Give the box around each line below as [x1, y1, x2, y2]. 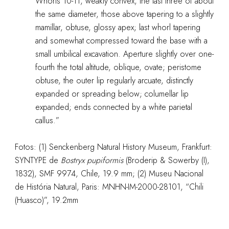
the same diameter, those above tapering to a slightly [35, 8, 214, 20]
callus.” [35, 114, 59, 126]
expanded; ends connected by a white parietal [35, 101, 192, 113]
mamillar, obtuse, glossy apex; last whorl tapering [35, 21, 200, 33]
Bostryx [60, 154, 84, 166]
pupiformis [86, 154, 123, 166]
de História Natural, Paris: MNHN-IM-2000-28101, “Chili [14, 181, 203, 193]
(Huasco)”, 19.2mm [14, 194, 78, 206]
